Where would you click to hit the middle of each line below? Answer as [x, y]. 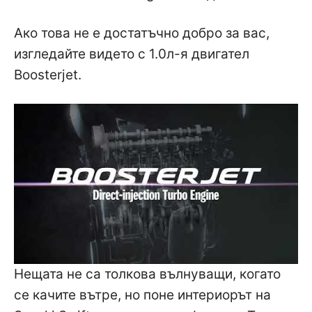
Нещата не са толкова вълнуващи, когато [147, 274]
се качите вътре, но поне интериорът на [142, 295]
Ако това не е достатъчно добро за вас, [142, 33]
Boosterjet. [48, 75]
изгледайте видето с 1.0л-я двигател [132, 54]
